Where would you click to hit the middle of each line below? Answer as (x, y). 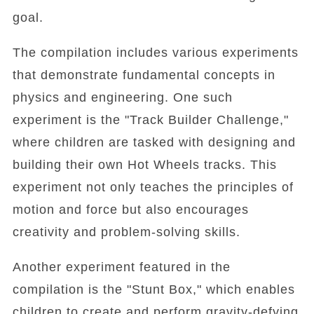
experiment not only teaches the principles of (153, 187)
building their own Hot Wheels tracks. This (144, 165)
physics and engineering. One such (122, 97)
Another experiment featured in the (121, 267)
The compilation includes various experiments (155, 53)
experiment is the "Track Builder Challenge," (150, 120)
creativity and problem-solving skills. (126, 232)
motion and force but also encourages (130, 210)
